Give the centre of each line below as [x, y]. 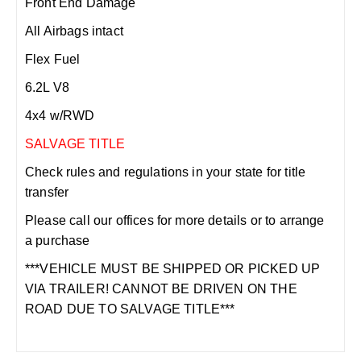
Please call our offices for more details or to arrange [175, 220]
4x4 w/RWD [60, 116]
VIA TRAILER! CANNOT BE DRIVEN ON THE [161, 289]
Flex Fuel [53, 59]
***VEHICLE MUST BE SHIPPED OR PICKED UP [173, 269]
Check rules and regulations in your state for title [166, 172]
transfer [47, 192]
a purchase [58, 241]
